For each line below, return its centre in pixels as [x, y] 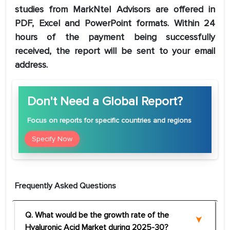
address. [31, 65]
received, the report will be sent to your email [115, 51]
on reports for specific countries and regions [119, 121]
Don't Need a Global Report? [105, 102]
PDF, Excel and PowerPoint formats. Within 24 [115, 23]
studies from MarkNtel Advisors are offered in [115, 9]
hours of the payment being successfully [115, 37]
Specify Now [52, 139]
